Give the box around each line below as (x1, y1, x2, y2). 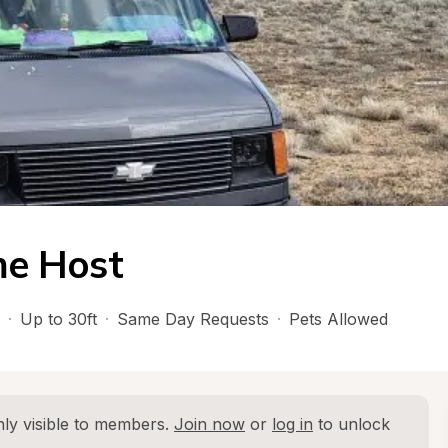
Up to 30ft (20, 309, 97, 329)
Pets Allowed (289, 309, 388, 329)
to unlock (313, 414, 390, 434)
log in (272, 414, 313, 434)
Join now (174, 414, 245, 434)
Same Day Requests (117, 309, 269, 329)
